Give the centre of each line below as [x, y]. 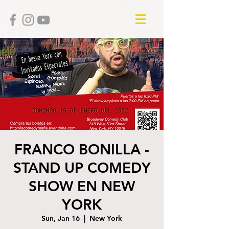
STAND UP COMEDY [82, 168]
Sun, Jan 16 [61, 218]
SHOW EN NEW [82, 186]
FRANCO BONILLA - [82, 149]
